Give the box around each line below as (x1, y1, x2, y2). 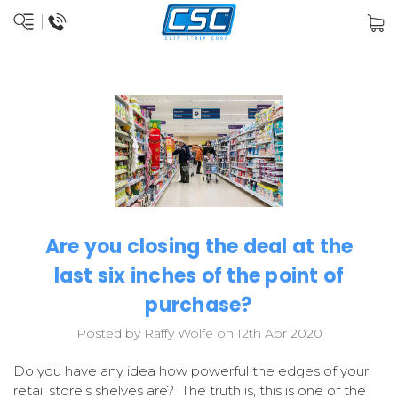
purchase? (145, 291, 253, 320)
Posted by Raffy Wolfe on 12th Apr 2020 (76, 325, 322, 342)
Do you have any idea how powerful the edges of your (13, 362, 369, 380)
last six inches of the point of (53, 262, 345, 291)
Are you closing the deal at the (44, 233, 354, 261)
